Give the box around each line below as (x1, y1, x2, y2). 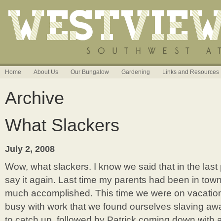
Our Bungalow (71, 69, 109, 75)
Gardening (121, 69, 150, 75)
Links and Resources (162, 69, 219, 75)
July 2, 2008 (5, 144, 55, 154)
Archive (5, 88, 64, 108)
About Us (34, 69, 58, 75)
